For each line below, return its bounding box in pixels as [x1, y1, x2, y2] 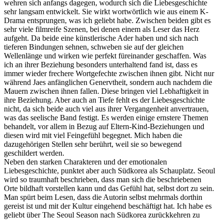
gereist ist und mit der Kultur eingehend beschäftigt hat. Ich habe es [4, 201, 212, 210]
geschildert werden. [4, 148, 64, 157]
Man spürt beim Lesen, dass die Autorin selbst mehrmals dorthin [4, 192, 202, 201]
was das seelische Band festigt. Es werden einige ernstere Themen [4, 113, 208, 122]
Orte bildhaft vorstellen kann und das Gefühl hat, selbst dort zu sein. [4, 184, 214, 192]
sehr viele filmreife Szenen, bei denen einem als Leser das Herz [4, 25, 199, 33]
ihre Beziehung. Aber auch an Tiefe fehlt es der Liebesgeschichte [4, 95, 205, 104]
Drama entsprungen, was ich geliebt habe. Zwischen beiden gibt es [4, 16, 211, 25]
